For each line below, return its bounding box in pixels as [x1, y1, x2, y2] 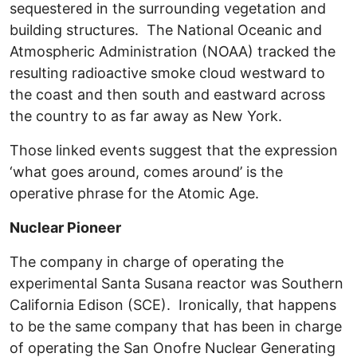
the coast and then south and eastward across [10, 86, 325, 104]
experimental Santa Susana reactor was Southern [10, 275, 343, 292]
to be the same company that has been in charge [10, 318, 342, 335]
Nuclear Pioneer [10, 219, 121, 237]
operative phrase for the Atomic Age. [10, 185, 259, 202]
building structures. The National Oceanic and [10, 22, 322, 39]
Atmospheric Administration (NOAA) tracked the [10, 43, 335, 61]
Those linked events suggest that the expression [10, 142, 338, 159]
